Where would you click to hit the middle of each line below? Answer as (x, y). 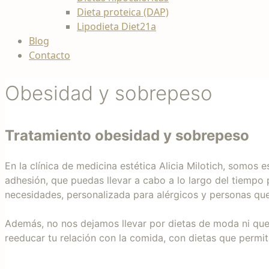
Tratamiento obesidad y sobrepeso (127, 135)
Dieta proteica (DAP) (123, 12)
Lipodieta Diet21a (116, 26)
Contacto (50, 55)
